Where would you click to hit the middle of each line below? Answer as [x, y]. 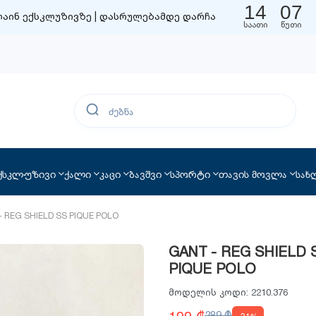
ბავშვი [145, 173]
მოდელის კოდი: [208, 292]
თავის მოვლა [253, 173]
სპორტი [190, 173]
